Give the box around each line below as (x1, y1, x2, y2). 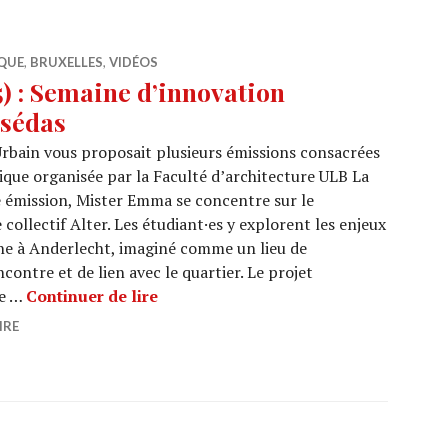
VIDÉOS (109, 54, 158, 70)
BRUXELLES (30, 54, 103, 70)
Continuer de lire (26, 285, 158, 307)
